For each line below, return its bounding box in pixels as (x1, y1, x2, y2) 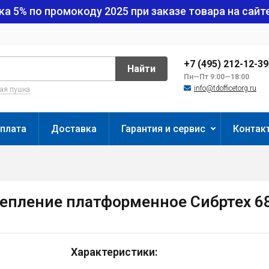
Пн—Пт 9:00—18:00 (184, 73, 249, 81)
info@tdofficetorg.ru (194, 84, 256, 92)
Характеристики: (70, 246, 157, 258)
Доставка (51, 123, 97, 134)
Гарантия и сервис (121, 123, 205, 134)
